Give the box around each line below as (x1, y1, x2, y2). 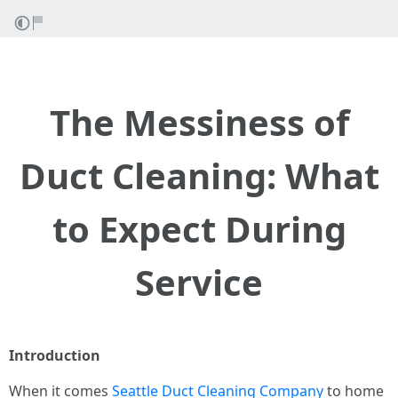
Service (135, 258, 263, 306)
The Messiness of (49, 98, 349, 147)
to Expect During (52, 204, 346, 253)
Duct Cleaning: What (19, 151, 379, 200)
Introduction (9, 346, 100, 365)
